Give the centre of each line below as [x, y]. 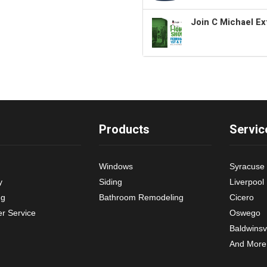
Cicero [242, 197]
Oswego [245, 212]
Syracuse [247, 166]
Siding [110, 181]
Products [124, 129]
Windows [116, 166]
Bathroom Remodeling [141, 197]
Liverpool [247, 181]
